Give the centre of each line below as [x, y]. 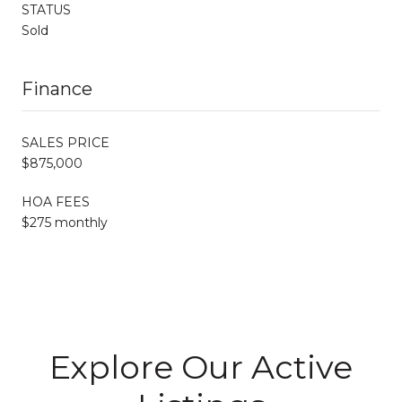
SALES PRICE [66, 142]
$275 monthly [65, 222]
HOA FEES [56, 201]
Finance [57, 88]
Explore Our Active [201, 367]
